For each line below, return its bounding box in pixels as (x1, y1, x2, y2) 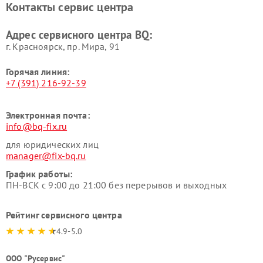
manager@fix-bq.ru (6, 150, 86, 161)
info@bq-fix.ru (6, 120, 68, 132)
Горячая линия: (6, 66, 70, 77)
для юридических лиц (6, 139, 99, 150)
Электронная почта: (6, 109, 90, 121)
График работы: (6, 168, 73, 180)
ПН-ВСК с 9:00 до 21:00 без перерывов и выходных (6, 179, 227, 191)
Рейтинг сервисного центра (6, 209, 122, 221)
